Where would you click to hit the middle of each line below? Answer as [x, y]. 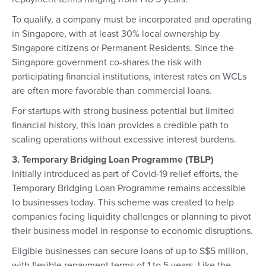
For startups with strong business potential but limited [123, 111]
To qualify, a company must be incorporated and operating [132, 19]
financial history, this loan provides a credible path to [120, 125]
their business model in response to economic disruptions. [132, 231]
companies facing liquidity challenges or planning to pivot [132, 216]
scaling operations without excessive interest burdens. [124, 139]
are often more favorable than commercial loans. [112, 91]
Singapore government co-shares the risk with [107, 62]
